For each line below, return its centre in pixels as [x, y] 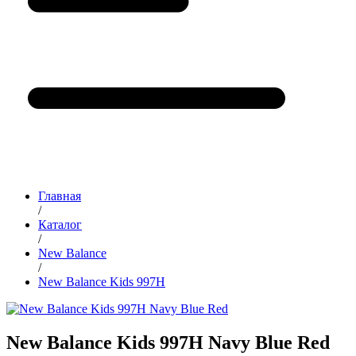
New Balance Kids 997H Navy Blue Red [168, 342]
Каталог [60, 225]
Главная [60, 196]
